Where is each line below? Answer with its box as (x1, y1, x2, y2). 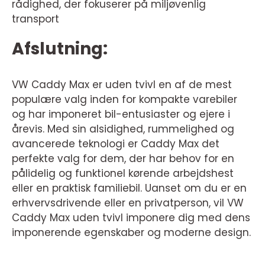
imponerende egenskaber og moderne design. (12, 225, 251, 240)
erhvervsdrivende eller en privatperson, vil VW (12, 195, 244, 210)
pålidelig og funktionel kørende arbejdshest (12, 166, 234, 180)
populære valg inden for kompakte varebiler (12, 92, 237, 106)
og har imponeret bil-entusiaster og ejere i (12, 106, 230, 121)
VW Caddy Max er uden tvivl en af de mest (12, 77, 232, 92)
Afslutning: (12, 37, 108, 60)
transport (12, 11, 59, 26)
